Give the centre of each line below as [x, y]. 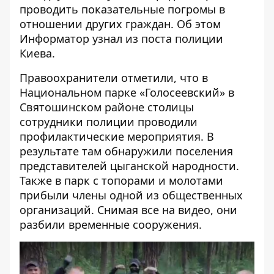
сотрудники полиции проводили [109, 122]
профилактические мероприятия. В [117, 136]
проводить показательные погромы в [122, 9]
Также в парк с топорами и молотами [121, 180]
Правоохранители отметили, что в [114, 78]
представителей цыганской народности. [129, 166]
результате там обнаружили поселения [126, 151]
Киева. [37, 53]
